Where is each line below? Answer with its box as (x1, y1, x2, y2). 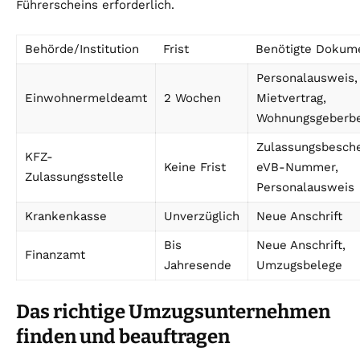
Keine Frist (164, 160, 226, 175)
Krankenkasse (25, 209, 107, 224)
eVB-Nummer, (256, 160, 338, 175)
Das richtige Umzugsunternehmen (16, 301, 330, 324)
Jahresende (164, 258, 231, 273)
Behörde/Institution (25, 42, 139, 57)
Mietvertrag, (256, 91, 326, 106)
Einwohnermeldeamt (25, 91, 147, 106)
